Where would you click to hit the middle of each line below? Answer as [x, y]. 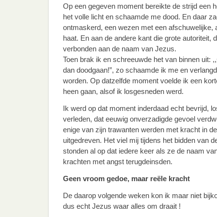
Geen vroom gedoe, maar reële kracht [126, 178]
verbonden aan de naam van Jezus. [120, 49]
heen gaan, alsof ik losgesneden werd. [123, 91]
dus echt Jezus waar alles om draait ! [122, 206]
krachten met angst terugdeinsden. [118, 162]
